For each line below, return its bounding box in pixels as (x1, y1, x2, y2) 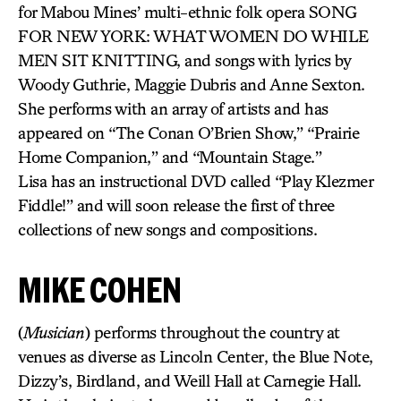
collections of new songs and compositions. (18, 219, 317, 239)
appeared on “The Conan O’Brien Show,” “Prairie (18, 123, 359, 142)
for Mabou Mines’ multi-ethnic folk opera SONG (18, 2, 357, 21)
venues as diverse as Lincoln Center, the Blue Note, (18, 346, 373, 366)
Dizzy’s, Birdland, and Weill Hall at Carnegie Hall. (18, 371, 362, 390)
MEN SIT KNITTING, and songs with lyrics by (18, 50, 350, 70)
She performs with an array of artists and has (18, 98, 328, 118)
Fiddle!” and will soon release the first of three (18, 195, 335, 215)
